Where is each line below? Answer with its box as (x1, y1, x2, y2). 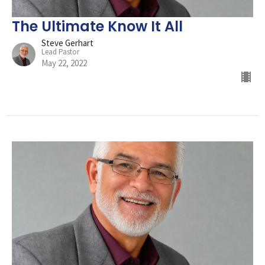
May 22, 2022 (41, 57, 87, 69)
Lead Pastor (41, 47, 79, 57)
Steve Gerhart (41, 37, 93, 49)
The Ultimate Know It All (12, 17, 183, 37)
